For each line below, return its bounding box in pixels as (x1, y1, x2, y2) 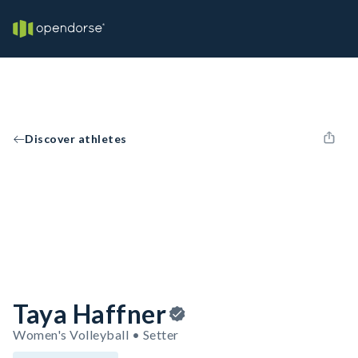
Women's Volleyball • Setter (13, 327, 179, 342)
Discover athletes (25, 132, 127, 145)
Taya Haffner (13, 298, 166, 329)
